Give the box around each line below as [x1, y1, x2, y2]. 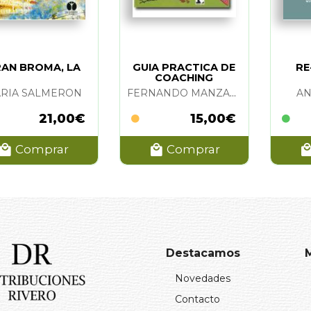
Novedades [175, 271, 230, 285]
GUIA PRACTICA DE [133, 60, 236, 74]
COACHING [155, 71, 214, 84]
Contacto [175, 292, 220, 305]
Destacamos [166, 246, 240, 260]
